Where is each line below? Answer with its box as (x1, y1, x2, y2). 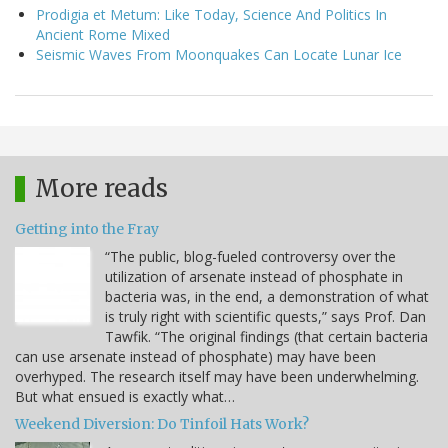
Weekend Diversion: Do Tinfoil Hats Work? (15, 414, 309, 433)
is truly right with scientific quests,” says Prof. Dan (105, 306, 426, 326)
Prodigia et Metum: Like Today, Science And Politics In (36, 4, 387, 24)
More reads (35, 172, 168, 204)
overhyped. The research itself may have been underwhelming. (15, 366, 419, 386)
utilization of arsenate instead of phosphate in (105, 266, 403, 286)
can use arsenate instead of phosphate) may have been (15, 346, 376, 366)
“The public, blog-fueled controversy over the (105, 246, 396, 266)
